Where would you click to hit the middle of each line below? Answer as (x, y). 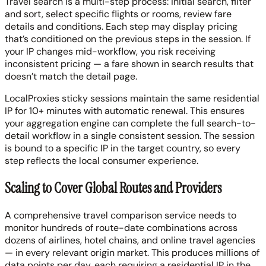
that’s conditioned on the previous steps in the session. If (128, 39)
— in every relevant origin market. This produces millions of (132, 252)
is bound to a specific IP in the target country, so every (123, 148)
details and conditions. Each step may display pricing (121, 27)
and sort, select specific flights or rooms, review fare (118, 14)
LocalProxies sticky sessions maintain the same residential (132, 99)
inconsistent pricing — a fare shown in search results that (129, 64)
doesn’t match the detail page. (71, 77)
